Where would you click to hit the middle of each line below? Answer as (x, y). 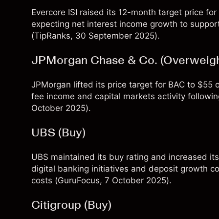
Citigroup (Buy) (71, 205)
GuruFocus (79, 181)
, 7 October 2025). (136, 181)
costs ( (44, 181)
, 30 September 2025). (115, 36)
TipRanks (52, 36)
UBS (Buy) (58, 132)
